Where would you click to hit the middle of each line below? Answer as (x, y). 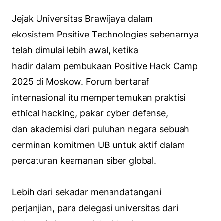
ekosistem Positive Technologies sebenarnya (105, 34)
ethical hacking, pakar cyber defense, (90, 113)
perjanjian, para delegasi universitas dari (95, 208)
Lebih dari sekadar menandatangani (87, 192)
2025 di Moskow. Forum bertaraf (81, 81)
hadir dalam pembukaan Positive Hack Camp (105, 66)
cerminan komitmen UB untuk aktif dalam (98, 145)
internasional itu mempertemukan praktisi (99, 97)
